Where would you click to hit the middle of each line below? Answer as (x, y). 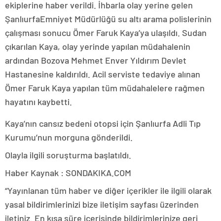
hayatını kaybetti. (38, 101)
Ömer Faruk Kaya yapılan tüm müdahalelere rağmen (105, 88)
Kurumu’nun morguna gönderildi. (69, 137)
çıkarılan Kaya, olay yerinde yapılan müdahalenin (98, 46)
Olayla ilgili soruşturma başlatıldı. (68, 155)
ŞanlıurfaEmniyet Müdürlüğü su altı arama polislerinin (108, 18)
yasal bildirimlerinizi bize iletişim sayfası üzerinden (102, 204)
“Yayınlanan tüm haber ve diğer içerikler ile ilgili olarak (108, 190)
